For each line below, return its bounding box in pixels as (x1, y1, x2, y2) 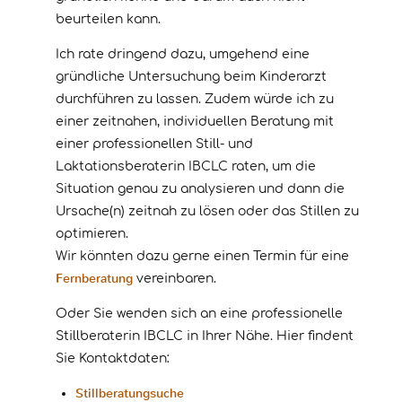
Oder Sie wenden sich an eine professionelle (56, 307, 343, 321)
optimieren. (56, 227, 128, 241)
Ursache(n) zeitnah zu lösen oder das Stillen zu (56, 205, 359, 219)
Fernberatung (56, 270, 133, 288)
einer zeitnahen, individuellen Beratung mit (56, 115, 334, 129)
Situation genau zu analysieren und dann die (56, 182, 345, 197)
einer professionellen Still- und (56, 137, 253, 152)
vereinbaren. (133, 272, 216, 286)
